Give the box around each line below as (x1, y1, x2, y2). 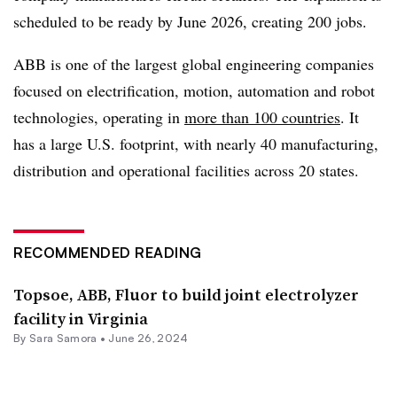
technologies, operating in (13, 105, 184, 128)
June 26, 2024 (108, 331, 189, 345)
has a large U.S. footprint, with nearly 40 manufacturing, (13, 132, 378, 154)
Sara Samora (28, 331, 97, 345)
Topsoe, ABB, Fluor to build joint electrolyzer (13, 283, 359, 306)
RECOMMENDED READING (13, 243, 202, 261)
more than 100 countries (184, 105, 340, 128)
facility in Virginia (13, 307, 148, 330)
